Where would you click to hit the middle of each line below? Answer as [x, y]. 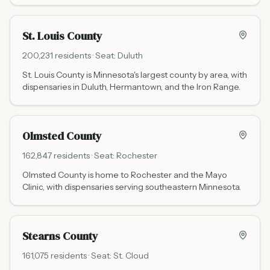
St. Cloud [131, 256]
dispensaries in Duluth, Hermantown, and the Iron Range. [131, 87]
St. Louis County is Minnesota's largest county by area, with [135, 75]
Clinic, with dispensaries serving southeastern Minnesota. [132, 187]
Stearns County [60, 236]
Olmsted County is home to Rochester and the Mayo [125, 175]
